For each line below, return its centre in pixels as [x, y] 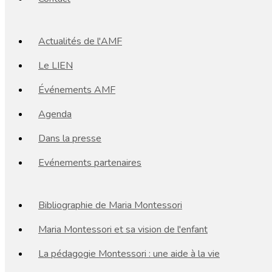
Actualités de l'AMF [80, 41]
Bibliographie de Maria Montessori [110, 205]
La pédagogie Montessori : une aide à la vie [129, 254]
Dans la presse [70, 138]
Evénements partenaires [90, 163]
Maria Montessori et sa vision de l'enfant [123, 229]
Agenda [55, 114]
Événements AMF [77, 90]
